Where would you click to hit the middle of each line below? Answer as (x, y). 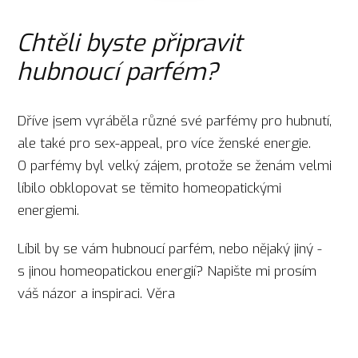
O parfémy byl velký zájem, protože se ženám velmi (175, 165)
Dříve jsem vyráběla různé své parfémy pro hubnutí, (175, 121)
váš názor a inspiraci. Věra (97, 294)
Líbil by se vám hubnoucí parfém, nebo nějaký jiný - (170, 249)
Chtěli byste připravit (129, 43)
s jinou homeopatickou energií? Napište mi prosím (167, 272)
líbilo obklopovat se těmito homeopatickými (150, 188)
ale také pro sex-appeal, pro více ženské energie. (165, 143)
